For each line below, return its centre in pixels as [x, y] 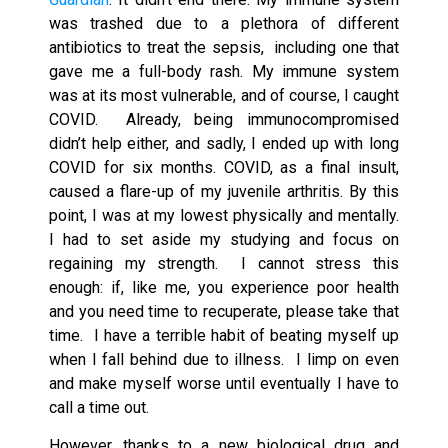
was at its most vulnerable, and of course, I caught [224, 95]
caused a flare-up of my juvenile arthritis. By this [224, 191]
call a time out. [103, 407]
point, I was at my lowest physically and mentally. [224, 215]
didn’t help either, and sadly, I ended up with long [224, 143]
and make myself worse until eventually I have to [224, 383]
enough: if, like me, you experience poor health [224, 287]
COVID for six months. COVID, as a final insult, [224, 167]
